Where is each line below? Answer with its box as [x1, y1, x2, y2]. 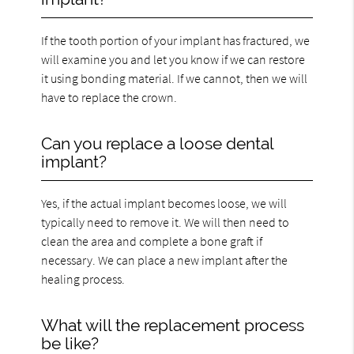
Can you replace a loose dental [41, 133, 274, 153]
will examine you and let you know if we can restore [41, 51, 306, 67]
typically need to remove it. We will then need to [41, 213, 290, 230]
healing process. [41, 270, 126, 287]
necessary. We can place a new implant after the [41, 251, 288, 268]
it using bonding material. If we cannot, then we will [41, 70, 308, 86]
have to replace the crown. [41, 88, 178, 105]
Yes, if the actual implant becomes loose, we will [41, 194, 288, 211]
